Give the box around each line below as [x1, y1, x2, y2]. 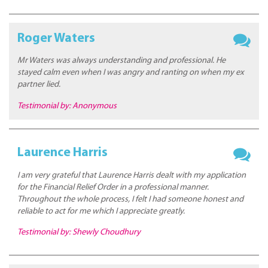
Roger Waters [17, 32, 96, 45]
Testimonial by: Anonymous [17, 101, 117, 111]
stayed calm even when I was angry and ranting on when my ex [17, 68, 245, 78]
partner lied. [17, 80, 61, 90]
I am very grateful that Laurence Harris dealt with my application [17, 170, 246, 180]
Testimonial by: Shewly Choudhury [17, 228, 141, 237]
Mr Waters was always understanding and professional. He [17, 56, 226, 66]
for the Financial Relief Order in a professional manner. [17, 182, 209, 192]
